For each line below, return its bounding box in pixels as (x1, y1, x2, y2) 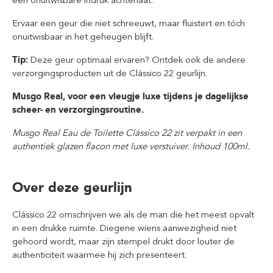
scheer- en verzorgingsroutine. (12, 104, 144, 115)
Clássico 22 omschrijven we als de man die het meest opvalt (12, 209, 254, 220)
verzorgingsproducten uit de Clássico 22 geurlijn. (12, 68, 207, 79)
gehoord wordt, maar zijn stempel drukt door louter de (12, 236, 235, 247)
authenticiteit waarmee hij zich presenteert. (12, 249, 186, 260)
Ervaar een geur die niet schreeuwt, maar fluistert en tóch (12, 18, 245, 29)
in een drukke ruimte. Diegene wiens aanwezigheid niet (12, 222, 236, 233)
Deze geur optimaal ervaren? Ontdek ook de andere (28, 54, 246, 65)
